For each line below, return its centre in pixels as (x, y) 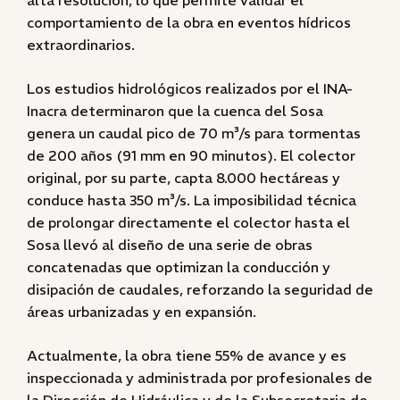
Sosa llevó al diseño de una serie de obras (170, 245)
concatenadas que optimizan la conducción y (179, 267)
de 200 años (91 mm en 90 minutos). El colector (191, 155)
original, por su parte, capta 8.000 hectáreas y (183, 178)
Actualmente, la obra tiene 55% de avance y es (187, 355)
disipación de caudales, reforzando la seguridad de (200, 289)
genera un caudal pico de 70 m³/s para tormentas (194, 133)
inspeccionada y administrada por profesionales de (200, 378)
